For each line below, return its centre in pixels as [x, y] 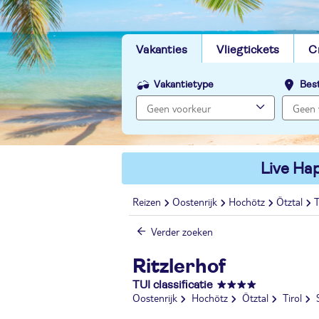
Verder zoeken [182, 231]
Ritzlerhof [179, 267]
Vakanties [162, 50]
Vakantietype [184, 85]
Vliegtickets [248, 50]
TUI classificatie [173, 285]
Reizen [147, 202]
